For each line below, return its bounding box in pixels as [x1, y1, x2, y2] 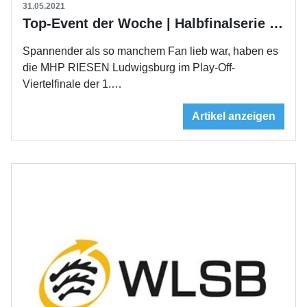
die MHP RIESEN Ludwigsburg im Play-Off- [23, 62, 235, 74]
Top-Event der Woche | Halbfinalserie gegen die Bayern [269, 16, 283, 32]
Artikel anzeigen [192, 110, 275, 123]
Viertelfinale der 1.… [23, 78, 122, 90]
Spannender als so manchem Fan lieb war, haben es [23, 45, 278, 58]
